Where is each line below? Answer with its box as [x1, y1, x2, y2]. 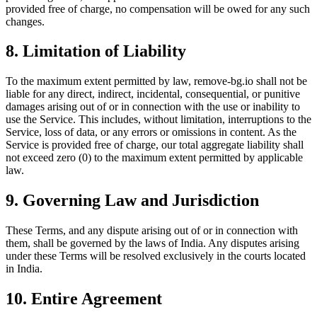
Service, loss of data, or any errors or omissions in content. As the [6, 126, 296, 139]
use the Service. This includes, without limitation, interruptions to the [6, 113, 311, 126]
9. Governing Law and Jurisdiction [6, 191, 259, 210]
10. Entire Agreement [6, 289, 162, 309]
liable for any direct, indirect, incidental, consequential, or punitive [6, 88, 300, 100]
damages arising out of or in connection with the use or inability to [6, 100, 300, 113]
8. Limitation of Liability [6, 42, 186, 61]
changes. [6, 15, 45, 28]
